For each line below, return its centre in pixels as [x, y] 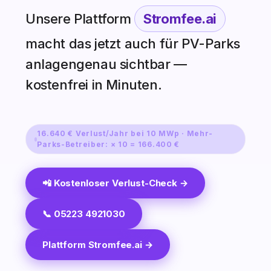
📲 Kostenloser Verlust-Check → [115, 183]
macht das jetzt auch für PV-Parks [133, 44]
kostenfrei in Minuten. [94, 85]
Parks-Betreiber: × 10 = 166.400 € [109, 145]
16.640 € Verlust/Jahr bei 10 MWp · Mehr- [125, 134]
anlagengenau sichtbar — [106, 64]
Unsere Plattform [80, 19]
